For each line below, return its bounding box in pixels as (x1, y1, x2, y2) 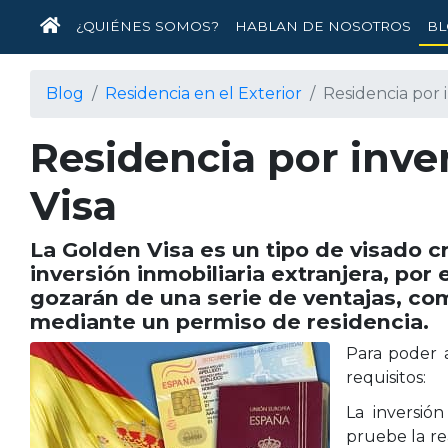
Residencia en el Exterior (105, 84, 302, 103)
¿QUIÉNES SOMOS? (76, 18, 219, 34)
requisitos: (346, 368, 426, 387)
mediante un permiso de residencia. (30, 309, 429, 334)
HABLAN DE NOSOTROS (235, 18, 411, 34)
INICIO (59, 17, 108, 33)
